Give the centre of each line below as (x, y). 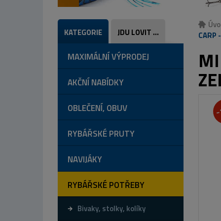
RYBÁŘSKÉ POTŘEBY (106, 185)
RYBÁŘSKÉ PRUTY (101, 133)
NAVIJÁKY (85, 159)
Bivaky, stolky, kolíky (111, 208)
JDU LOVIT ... (138, 32)
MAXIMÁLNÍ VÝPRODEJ (108, 56)
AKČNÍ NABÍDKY (96, 82)
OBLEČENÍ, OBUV (97, 108)
